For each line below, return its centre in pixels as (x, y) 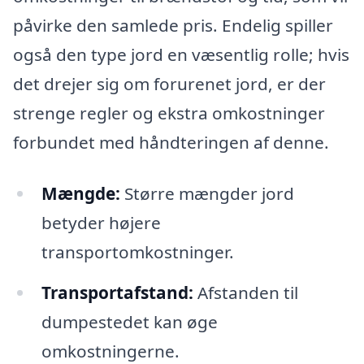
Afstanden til (245, 293)
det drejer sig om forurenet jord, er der (169, 83)
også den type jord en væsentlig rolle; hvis (181, 54)
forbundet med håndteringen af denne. (171, 142)
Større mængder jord (207, 194)
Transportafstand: (117, 293)
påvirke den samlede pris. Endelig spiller (173, 25)
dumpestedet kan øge (129, 322)
